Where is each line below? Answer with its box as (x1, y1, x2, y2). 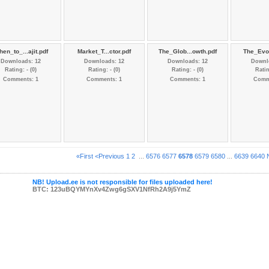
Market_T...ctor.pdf (77, 48, 131, 55)
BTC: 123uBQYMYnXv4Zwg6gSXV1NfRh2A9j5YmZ (32, 186, 191, 193)
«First (76, 153, 93, 160)
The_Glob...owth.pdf (159, 48, 217, 55)
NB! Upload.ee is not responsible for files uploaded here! (32, 178, 213, 186)
